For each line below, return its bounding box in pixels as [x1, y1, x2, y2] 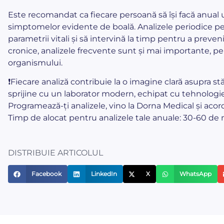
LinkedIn [90, 170, 117, 178]
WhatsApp [179, 170, 212, 178]
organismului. [8, 57, 62, 67]
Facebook [31, 170, 61, 178]
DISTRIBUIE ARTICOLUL [8, 148, 103, 158]
